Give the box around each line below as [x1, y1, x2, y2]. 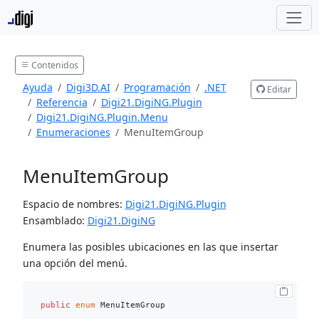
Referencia [36, 95, 88, 110]
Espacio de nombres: [22, 197, 125, 211]
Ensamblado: [22, 213, 88, 227]
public [40, 300, 70, 310]
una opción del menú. [22, 256, 127, 270]
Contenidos [29, 58, 78, 71]
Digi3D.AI [66, 80, 110, 95]
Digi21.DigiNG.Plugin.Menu [36, 110, 168, 125]
